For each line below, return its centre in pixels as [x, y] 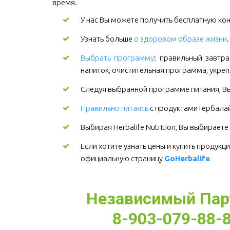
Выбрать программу [118, 58]
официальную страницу [122, 158]
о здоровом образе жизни [180, 39]
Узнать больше [107, 39]
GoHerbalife [187, 158]
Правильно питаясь [114, 108]
